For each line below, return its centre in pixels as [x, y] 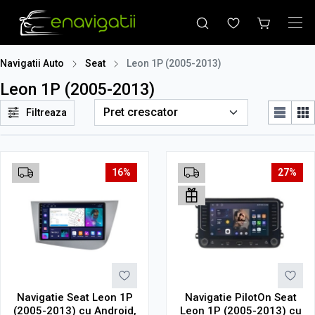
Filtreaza [46, 112]
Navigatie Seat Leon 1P [75, 297]
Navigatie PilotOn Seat [240, 297]
